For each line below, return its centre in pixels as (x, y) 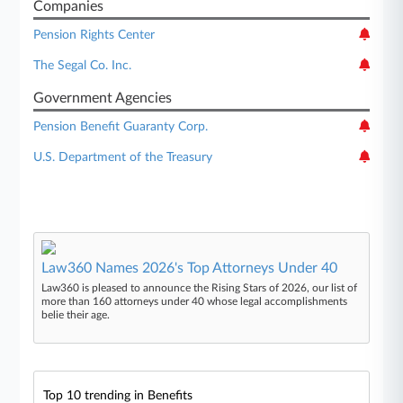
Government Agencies (103, 98)
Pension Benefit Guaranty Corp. (121, 126)
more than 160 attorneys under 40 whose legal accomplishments (195, 301)
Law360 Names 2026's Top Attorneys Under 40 (190, 268)
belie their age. (76, 314)
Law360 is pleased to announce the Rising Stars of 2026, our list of (200, 287)
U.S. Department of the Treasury (123, 157)
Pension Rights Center (94, 35)
